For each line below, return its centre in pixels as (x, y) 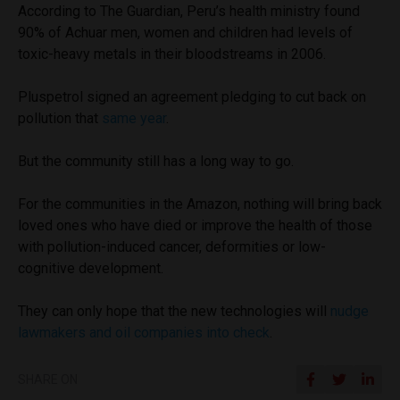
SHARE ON (48, 379)
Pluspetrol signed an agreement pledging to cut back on (192, 96)
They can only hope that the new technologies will (174, 311)
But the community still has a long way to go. (156, 161)
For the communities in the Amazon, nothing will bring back (200, 204)
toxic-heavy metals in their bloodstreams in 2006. (172, 54)
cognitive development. (91, 268)
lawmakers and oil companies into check (144, 332)
